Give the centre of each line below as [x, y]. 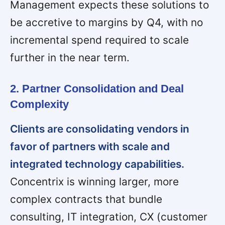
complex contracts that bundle [86, 199]
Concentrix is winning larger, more [94, 181]
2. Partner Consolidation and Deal [97, 88]
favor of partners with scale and [90, 146]
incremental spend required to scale [99, 40]
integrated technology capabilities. [97, 164]
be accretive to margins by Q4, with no [106, 23]
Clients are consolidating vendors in [100, 129]
